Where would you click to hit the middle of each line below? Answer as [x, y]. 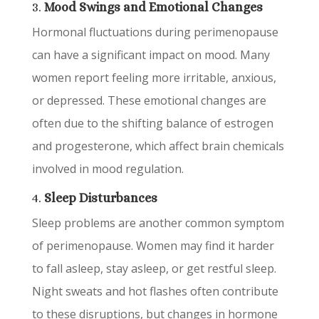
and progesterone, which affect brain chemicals [158, 146]
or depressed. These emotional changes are [149, 100]
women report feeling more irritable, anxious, [154, 78]
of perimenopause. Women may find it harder [153, 246]
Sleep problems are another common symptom [158, 223]
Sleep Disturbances [100, 198]
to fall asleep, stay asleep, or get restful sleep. [154, 268]
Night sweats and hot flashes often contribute [155, 291]
